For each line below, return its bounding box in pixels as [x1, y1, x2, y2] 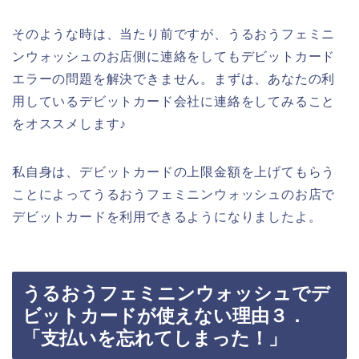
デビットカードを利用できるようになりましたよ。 [12, 209, 322, 224]
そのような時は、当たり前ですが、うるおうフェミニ [12, 26, 336, 41]
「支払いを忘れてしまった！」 [22, 328, 287, 349]
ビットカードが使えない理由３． [22, 305, 306, 327]
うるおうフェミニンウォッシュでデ [22, 283, 330, 305]
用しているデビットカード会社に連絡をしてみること [12, 94, 336, 108]
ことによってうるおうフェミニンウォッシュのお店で [12, 187, 336, 201]
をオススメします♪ [12, 116, 127, 131]
